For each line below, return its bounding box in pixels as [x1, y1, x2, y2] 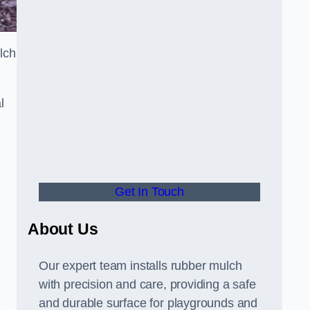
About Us [28, 220, 98, 238]
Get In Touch [115, 185, 184, 199]
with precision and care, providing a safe [39, 277, 256, 291]
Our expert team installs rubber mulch [39, 259, 242, 273]
